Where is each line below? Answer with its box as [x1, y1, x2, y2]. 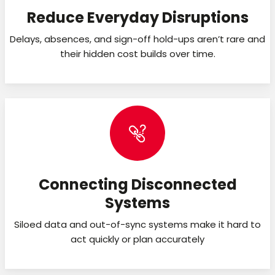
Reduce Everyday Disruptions [26, 7, 249, 28]
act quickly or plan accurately [71, 232, 204, 246]
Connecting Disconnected [38, 174, 237, 195]
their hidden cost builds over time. [60, 47, 215, 60]
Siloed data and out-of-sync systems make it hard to [14, 217, 261, 231]
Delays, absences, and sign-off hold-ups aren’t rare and [10, 32, 265, 45]
